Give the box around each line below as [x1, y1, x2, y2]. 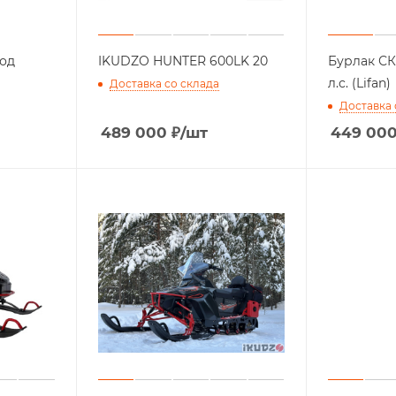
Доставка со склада [109, 76, 219, 90]
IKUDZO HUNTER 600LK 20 [97, 52, 268, 69]
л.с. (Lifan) [327, 74, 391, 91]
